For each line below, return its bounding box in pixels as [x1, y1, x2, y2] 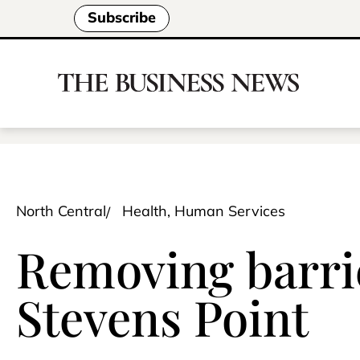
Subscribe [88, 8, 156, 27]
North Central [16, 202, 106, 220]
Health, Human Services [122, 202, 285, 220]
